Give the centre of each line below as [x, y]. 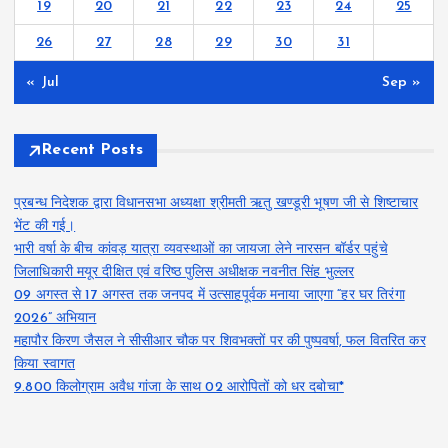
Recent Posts [93, 150]
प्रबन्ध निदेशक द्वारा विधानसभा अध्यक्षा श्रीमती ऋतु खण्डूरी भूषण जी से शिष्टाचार [216, 204]
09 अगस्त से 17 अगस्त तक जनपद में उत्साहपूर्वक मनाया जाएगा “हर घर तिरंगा [209, 296]
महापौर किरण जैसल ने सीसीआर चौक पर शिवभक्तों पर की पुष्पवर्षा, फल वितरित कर [220, 342]
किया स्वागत [45, 365]
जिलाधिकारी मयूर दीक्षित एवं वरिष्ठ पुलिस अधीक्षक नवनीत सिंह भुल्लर [184, 273]
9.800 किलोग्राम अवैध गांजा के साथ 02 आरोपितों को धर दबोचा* [179, 388]
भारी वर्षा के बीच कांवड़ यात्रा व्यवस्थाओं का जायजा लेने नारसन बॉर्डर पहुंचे [201, 250]
